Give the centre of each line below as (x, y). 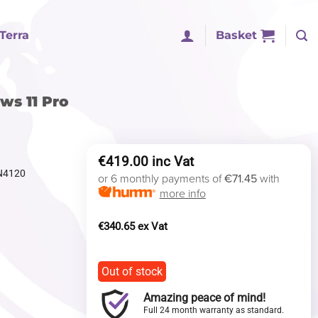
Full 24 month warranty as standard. (213, 311)
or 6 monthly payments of (161, 179)
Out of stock (132, 272)
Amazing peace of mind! (204, 298)
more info (182, 194)
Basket (236, 35)
